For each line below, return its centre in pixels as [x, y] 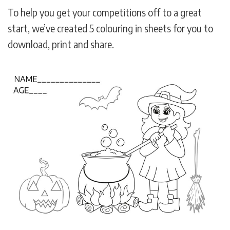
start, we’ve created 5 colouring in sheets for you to [110, 28]
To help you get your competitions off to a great [105, 12]
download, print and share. [61, 44]
